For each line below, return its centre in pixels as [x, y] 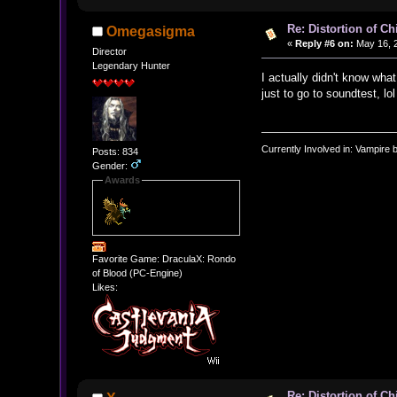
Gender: [111, 166]
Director [109, 52]
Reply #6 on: [324, 43]
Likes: [105, 287]
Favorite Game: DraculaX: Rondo [163, 258]
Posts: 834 [115, 152]
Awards [122, 180]
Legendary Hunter [131, 66]
